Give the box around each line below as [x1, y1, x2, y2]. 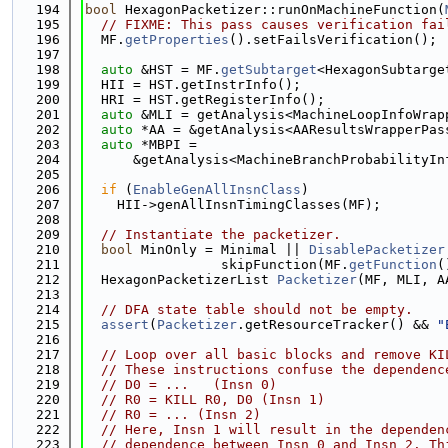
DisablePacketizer [309, 242, 445, 257]
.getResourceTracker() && [237, 317, 437, 332]
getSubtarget [221, 62, 317, 77]
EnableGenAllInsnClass [133, 182, 301, 197]
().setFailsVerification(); [229, 32, 437, 47]
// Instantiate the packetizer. [101, 227, 341, 242]
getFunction [349, 257, 437, 272]
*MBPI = [133, 137, 197, 152]
